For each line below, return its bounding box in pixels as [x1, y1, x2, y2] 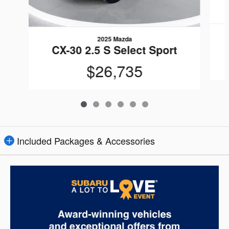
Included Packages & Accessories [17, 134, 155, 148]
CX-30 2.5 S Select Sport [52, 41, 177, 57]
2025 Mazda [97, 34, 132, 43]
